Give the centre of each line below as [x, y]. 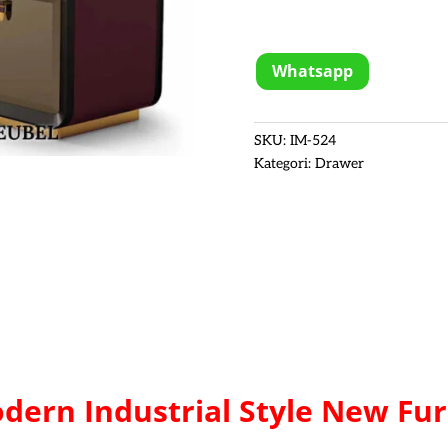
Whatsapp [312, 71]
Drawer [339, 163]
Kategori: [284, 163]
